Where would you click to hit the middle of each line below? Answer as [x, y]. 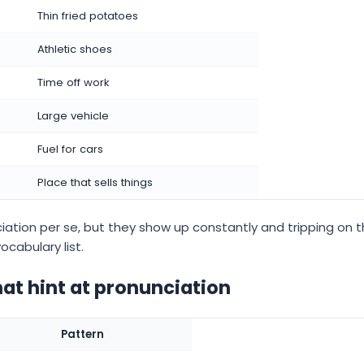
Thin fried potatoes [88, 15]
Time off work [74, 82]
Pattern [82, 335]
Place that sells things [95, 182]
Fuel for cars [70, 149]
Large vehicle [73, 115]
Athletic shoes [75, 49]
